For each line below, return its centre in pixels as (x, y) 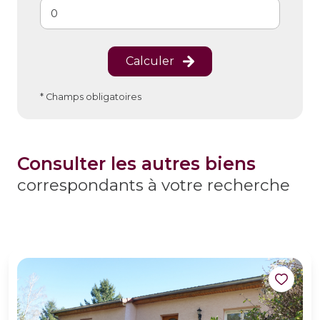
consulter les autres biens (142, 164)
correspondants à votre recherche (154, 185)
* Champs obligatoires (91, 97)
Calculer (150, 61)
